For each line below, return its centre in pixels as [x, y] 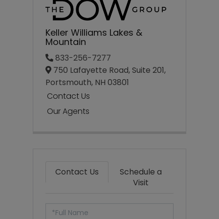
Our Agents [68, 111]
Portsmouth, [70, 83]
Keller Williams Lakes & [94, 33]
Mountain [66, 42]
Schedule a [141, 172]
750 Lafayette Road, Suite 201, [109, 70]
